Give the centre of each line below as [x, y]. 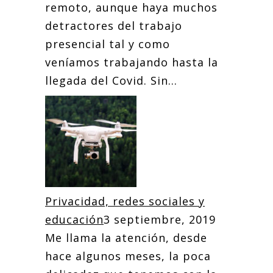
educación [74, 219]
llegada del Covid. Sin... [111, 80]
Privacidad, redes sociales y [125, 201]
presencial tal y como [108, 44]
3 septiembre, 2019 [160, 219]
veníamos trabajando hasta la [132, 62]
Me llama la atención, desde [126, 238]
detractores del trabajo [114, 26]
